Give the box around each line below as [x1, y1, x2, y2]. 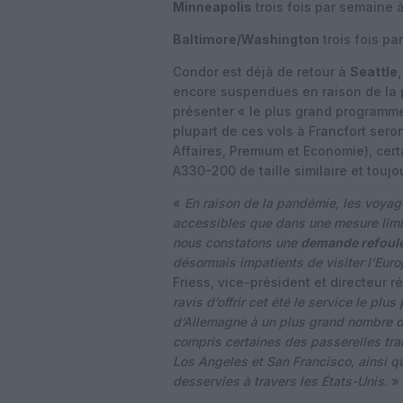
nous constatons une [173, 235, 300, 250]
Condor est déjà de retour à [173, 64, 350, 79]
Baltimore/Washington [173, 31, 319, 47]
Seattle [350, 64, 398, 79]
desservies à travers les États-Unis [173, 373, 384, 389]
